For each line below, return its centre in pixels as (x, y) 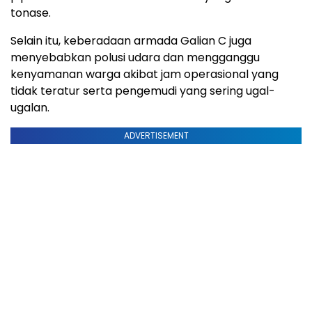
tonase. (31, 13)
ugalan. (30, 107)
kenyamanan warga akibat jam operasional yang (145, 74)
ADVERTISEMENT (156, 135)
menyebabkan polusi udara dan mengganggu (135, 57)
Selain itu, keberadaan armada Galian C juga (131, 40)
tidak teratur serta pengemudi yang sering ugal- (143, 91)
